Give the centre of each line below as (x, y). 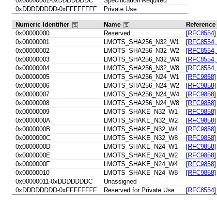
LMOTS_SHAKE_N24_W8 (140, 173)
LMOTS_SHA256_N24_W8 (141, 103)
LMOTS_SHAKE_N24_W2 (140, 155)
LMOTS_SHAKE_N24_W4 (140, 164)
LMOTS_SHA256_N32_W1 (141, 42)
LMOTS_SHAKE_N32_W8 (140, 138)
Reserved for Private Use (139, 190)
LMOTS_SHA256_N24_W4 (141, 94)
